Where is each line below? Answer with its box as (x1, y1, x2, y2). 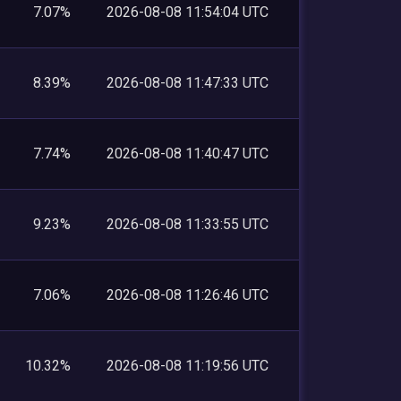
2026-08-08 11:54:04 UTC (107, 3, 269, 21)
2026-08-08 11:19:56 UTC (107, 356, 269, 374)
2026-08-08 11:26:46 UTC (107, 286, 269, 303)
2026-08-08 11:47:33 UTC (107, 73, 269, 91)
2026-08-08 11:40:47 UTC (107, 144, 269, 162)
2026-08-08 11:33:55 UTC (107, 215, 269, 233)
